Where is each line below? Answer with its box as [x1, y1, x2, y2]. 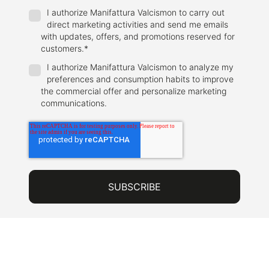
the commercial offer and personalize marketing [41, 86, 226, 97]
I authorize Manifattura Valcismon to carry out [47, 7, 225, 18]
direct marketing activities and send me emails [47, 19, 228, 30]
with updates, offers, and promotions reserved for [41, 31, 235, 42]
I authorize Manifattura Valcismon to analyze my [47, 62, 234, 73]
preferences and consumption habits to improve [47, 74, 234, 85]
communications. [41, 98, 107, 109]
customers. [41, 43, 84, 54]
